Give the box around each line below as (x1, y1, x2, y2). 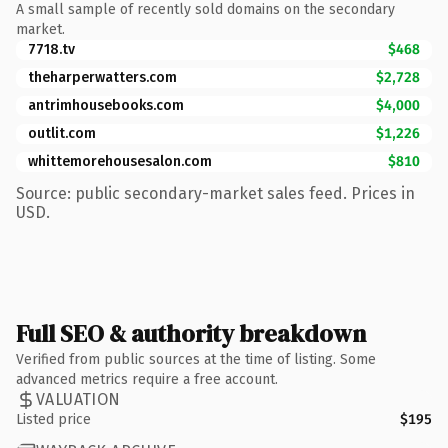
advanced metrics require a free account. (16, 370, 278, 388)
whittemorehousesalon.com (28, 152, 212, 170)
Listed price (16, 410, 91, 428)
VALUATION (36, 390, 121, 409)
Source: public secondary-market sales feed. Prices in (16, 183, 415, 203)
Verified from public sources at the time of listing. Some (16, 350, 376, 368)
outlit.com (28, 124, 96, 142)
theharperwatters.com (28, 68, 177, 86)
